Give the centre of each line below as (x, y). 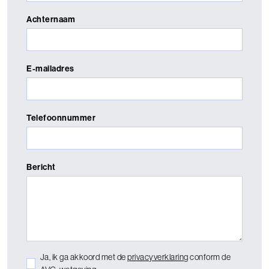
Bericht (41, 167)
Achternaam (51, 19)
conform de (210, 257)
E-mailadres (50, 68)
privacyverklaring (158, 257)
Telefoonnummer (61, 117)
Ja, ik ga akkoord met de (84, 257)
